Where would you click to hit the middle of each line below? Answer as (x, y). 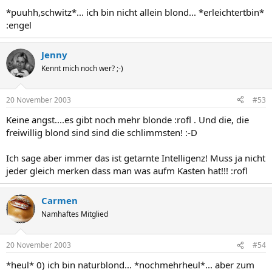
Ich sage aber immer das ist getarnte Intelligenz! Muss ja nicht (136, 158)
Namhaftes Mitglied (75, 214)
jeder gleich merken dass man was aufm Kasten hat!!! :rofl (127, 170)
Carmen (59, 200)
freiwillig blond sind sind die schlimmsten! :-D (102, 132)
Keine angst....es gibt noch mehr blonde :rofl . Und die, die (127, 119)
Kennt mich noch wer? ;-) (82, 68)
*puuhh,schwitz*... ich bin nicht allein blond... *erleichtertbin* (135, 12)
